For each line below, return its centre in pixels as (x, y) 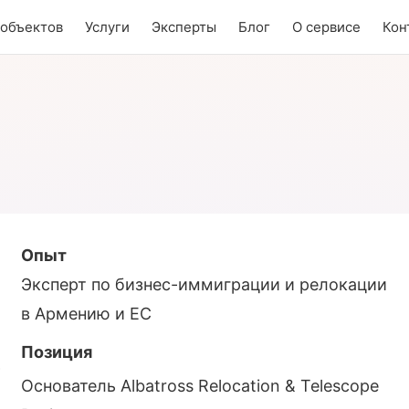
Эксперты (184, 26)
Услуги (107, 26)
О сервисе (326, 26)
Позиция (57, 351)
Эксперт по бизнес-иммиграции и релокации (204, 284)
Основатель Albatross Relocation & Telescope (200, 385)
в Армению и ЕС (86, 313)
